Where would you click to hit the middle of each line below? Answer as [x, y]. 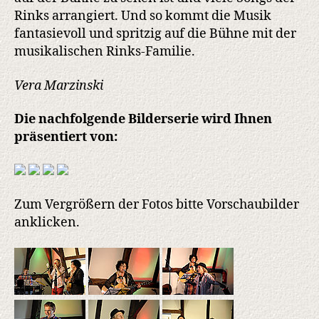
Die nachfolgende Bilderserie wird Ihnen [143, 120]
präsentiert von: [66, 137]
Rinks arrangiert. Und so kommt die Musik [143, 16]
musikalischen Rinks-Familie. [105, 52]
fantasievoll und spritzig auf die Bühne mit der [155, 34]
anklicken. [47, 223]
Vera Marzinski [59, 85]
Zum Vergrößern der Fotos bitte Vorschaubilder [157, 205]
